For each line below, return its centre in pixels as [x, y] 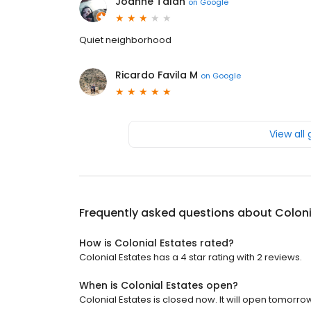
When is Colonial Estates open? [159, 285]
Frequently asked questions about [177, 213]
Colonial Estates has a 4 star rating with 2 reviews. [191, 257]
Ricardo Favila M [157, 75]
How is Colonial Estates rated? [157, 243]
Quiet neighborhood [125, 40]
